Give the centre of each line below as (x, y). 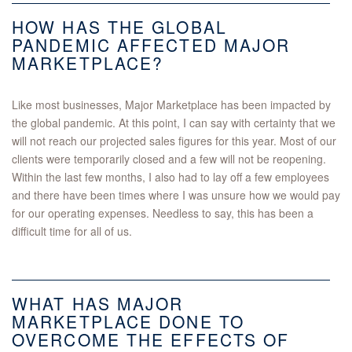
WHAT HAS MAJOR (98, 304)
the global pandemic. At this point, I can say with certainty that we (174, 123)
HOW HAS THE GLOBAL (119, 27)
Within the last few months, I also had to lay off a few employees (170, 177)
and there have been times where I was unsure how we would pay (176, 195)
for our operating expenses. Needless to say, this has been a (163, 213)
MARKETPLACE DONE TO (128, 322)
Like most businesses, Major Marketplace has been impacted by (171, 105)
